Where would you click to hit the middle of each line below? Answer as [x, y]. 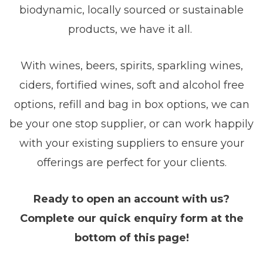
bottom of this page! [131, 237]
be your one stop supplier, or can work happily [131, 124]
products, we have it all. [131, 30]
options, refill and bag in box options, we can [131, 105]
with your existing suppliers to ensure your [131, 144]
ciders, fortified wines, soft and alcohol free [131, 85]
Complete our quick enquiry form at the [131, 218]
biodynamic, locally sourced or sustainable [131, 10]
